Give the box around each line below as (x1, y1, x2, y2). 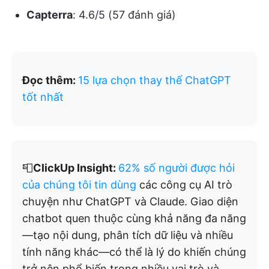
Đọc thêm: (22, 73, 78, 86)
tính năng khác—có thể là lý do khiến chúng (22, 245, 246, 258)
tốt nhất (22, 90, 64, 103)
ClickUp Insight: (33, 161, 118, 174)
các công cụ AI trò (139, 178, 232, 191)
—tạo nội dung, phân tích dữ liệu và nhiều (22, 228, 233, 241)
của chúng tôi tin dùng (22, 178, 139, 191)
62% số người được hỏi (118, 161, 235, 174)
